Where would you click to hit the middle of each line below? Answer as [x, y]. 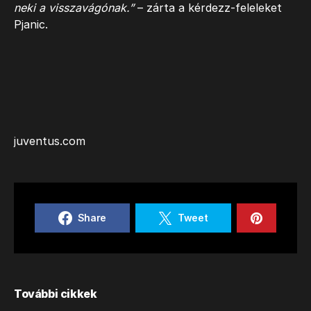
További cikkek [56, 294]
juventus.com [50, 141]
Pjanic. [31, 24]
